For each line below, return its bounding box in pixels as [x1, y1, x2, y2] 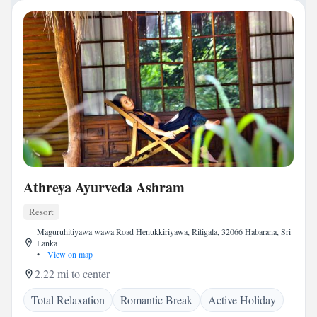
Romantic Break [120, 292, 192, 307]
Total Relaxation [31, 292, 105, 307]
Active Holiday [208, 292, 276, 307]
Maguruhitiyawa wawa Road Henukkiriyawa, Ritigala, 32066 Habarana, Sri [36, 226, 291, 237]
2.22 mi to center [35, 266, 110, 281]
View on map [45, 248, 93, 260]
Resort [29, 205, 54, 218]
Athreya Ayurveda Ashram [23, 177, 185, 197]
